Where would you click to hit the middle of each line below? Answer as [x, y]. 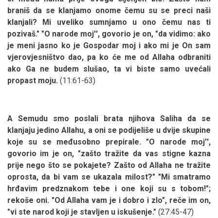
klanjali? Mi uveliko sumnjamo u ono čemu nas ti [109, 22]
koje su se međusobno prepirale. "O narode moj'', [109, 142]
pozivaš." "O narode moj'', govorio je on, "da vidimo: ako [109, 34]
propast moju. [33, 80]
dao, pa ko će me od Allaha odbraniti [139, 57]
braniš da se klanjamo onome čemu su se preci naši [109, 10]
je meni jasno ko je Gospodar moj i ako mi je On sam [109, 45]
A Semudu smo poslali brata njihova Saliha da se [109, 118]
